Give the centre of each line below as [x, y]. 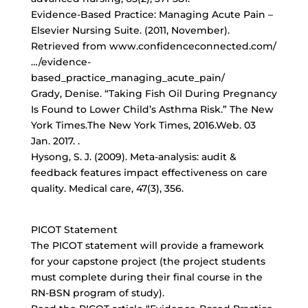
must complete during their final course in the [146, 277]
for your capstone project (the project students [148, 261]
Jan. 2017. [54, 141]
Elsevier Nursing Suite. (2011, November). [130, 30]
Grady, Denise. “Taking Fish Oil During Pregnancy [154, 93]
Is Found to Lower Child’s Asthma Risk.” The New [152, 109]
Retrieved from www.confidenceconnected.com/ [153, 46]
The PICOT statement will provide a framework [147, 245]
